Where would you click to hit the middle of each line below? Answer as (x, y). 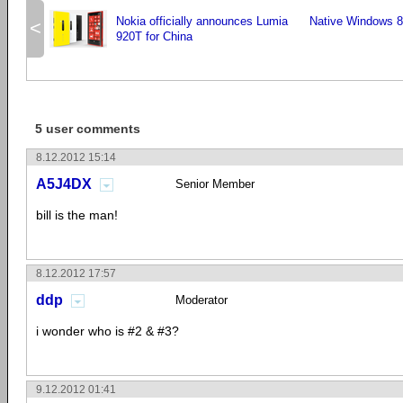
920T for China (154, 36)
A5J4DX (64, 184)
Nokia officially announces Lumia (202, 21)
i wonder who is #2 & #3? (107, 331)
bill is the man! (77, 215)
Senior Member (215, 184)
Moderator (201, 300)
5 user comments (88, 129)
